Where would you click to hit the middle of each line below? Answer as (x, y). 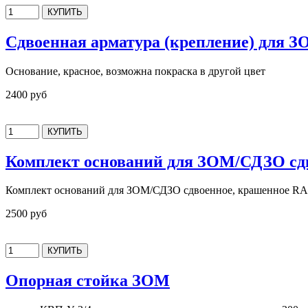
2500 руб (26, 214)
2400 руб (26, 94)
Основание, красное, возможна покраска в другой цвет (135, 71)
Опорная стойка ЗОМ (88, 281)
